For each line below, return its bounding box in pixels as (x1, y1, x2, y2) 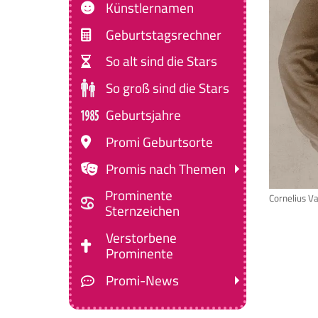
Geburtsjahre (106, 102, 182, 128)
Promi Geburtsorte (106, 128, 214, 155)
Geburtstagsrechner (106, 21, 222, 48)
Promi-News (106, 268, 180, 294)
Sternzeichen (104, 198, 180, 224)
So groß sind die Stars (106, 75, 230, 102)
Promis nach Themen (106, 155, 226, 182)
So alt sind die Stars (106, 48, 218, 75)
